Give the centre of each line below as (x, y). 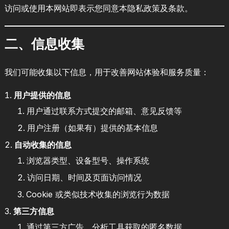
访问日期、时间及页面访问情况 (84, 177)
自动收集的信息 (43, 144)
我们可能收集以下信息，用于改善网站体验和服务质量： (107, 72)
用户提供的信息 (42, 95)
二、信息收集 (44, 43)
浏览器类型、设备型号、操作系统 (88, 160)
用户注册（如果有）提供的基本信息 (92, 128)
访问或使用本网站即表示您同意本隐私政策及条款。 (98, 8)
